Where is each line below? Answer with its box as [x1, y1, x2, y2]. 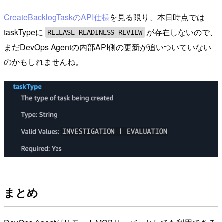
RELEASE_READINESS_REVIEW [47, 28, 143, 37]
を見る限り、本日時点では [110, 11, 205, 23]
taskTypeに [4, 26, 43, 38]
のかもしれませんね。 [4, 56, 83, 68]
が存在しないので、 [146, 26, 218, 38]
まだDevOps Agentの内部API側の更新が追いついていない [4, 41, 211, 53]
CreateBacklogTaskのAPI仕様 [4, 11, 110, 23]
